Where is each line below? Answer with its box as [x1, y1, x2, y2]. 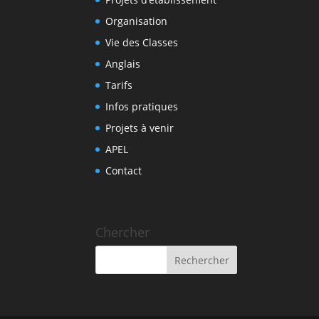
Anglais [105, 57, 141, 71]
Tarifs [105, 78, 133, 93]
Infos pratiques [105, 100, 179, 114]
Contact [105, 164, 142, 178]
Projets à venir [105, 121, 174, 135]
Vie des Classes [105, 36, 179, 50]
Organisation [105, 14, 168, 28]
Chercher [95, 224, 150, 241]
